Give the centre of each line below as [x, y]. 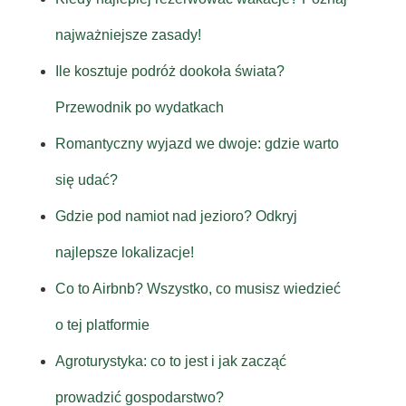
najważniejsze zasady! [128, 35]
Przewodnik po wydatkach [139, 108]
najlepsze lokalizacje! [124, 253]
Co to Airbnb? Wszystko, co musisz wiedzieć [198, 289]
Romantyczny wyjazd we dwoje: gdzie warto [197, 144]
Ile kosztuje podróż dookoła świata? [169, 72]
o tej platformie [102, 325]
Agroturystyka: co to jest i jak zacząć [170, 362]
